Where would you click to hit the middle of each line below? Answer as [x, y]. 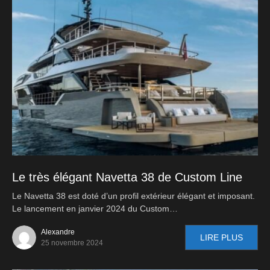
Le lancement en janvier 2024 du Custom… [95, 209]
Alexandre [58, 232]
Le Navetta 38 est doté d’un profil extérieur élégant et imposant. [133, 196]
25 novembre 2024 [72, 243]
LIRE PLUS [221, 238]
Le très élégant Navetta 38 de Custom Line [127, 177]
